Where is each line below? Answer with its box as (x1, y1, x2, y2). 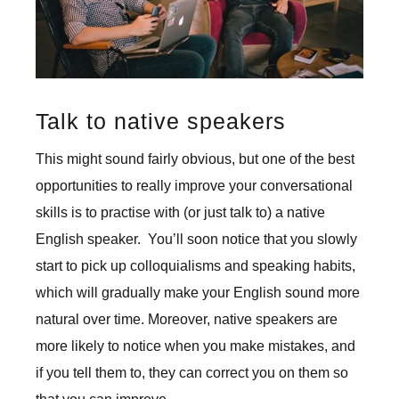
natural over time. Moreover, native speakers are (36, 312, 338, 328)
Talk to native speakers (36, 108, 286, 134)
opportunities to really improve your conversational (36, 178, 353, 194)
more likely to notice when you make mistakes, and (36, 338, 355, 354)
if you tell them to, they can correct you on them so (36, 365, 348, 381)
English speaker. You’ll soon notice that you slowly (36, 232, 357, 248)
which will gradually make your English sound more (36, 285, 360, 301)
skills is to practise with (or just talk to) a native (36, 205, 325, 221)
